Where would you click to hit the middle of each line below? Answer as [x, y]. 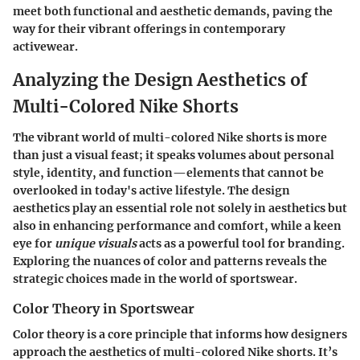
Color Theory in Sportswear [104, 308]
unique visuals [96, 243]
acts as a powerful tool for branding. [241, 243]
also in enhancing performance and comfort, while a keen [177, 225]
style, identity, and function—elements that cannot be [168, 172]
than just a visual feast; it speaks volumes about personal [174, 155]
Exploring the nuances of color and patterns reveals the [170, 261]
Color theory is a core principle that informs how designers [180, 334]
